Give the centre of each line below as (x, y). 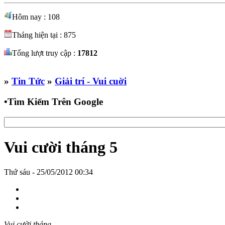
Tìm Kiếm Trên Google (55, 101)
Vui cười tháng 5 (61, 147)
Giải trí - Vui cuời (91, 81)
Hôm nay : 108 (36, 17)
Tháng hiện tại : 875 (44, 35)
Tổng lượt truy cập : (45, 53)
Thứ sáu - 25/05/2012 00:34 (48, 172)
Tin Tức (28, 81)
